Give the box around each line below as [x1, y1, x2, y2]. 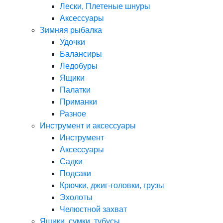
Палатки [60, 85, 91, 94]
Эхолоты [60, 193, 93, 202]
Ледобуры [60, 61, 98, 70]
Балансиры [60, 49, 102, 58]
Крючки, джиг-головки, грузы [60, 181, 164, 190]
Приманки [60, 97, 97, 106]
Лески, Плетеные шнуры [60, 1, 150, 10]
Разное [60, 109, 86, 118]
